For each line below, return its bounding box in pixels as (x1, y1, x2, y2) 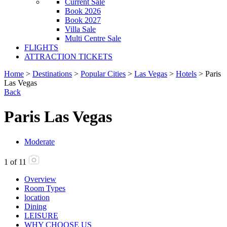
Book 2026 (65, 7, 101, 15)
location (24, 193, 50, 202)
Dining (24, 202, 47, 211)
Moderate (24, 137, 55, 146)
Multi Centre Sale (65, 34, 121, 43)
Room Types (24, 183, 65, 193)
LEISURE (24, 211, 58, 220)
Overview (24, 174, 56, 183)
